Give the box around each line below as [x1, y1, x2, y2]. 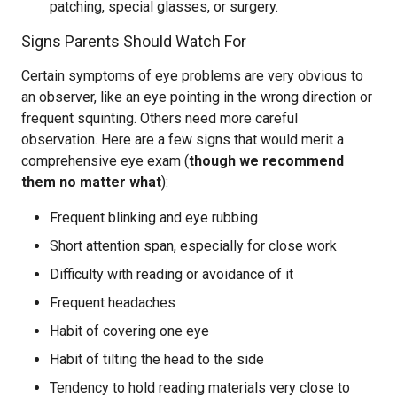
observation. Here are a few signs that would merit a [21, 131, 344, 148]
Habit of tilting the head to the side [50, 351, 264, 368]
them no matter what [21, 174, 161, 191]
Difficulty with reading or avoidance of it [50, 266, 293, 283]
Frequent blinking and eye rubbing [50, 209, 258, 226]
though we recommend [189, 152, 344, 169]
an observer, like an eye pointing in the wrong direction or [21, 89, 372, 105]
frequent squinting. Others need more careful [21, 110, 298, 127]
